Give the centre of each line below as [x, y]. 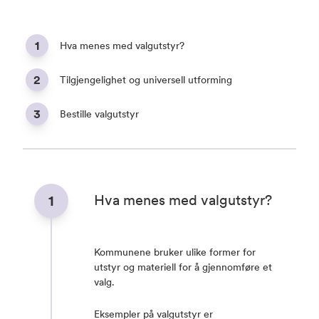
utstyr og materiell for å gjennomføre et [183, 267]
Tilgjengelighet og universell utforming [146, 79]
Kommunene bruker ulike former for [175, 252]
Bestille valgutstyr [99, 114]
